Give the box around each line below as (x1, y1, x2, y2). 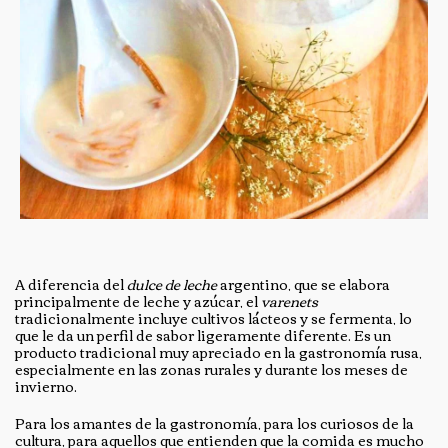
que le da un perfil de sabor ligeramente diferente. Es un (15, 321, 391, 348)
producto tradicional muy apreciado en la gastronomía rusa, (15, 338, 422, 365)
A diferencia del (15, 270, 127, 297)
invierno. (15, 372, 80, 399)
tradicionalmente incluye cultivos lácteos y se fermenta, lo (15, 304, 412, 331)
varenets (261, 287, 318, 314)
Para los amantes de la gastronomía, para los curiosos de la (15, 409, 414, 436)
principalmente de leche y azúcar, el (15, 287, 261, 314)
